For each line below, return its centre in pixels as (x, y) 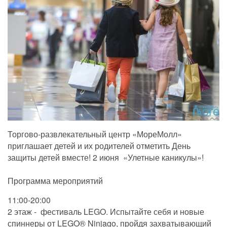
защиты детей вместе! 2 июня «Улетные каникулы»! (106, 158)
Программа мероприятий (55, 181)
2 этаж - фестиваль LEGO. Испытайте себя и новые (106, 212)
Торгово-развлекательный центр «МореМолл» (95, 134)
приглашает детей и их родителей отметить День (99, 146)
